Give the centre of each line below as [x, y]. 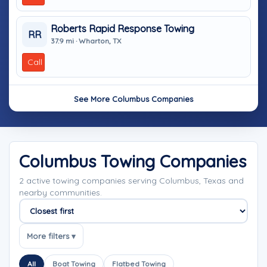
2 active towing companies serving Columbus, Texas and [131, 181]
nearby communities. [60, 193]
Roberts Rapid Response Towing [122, 28]
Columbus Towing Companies [133, 161]
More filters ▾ [51, 236]
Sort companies [53, 230]
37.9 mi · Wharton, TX [86, 41]
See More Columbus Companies [133, 99]
